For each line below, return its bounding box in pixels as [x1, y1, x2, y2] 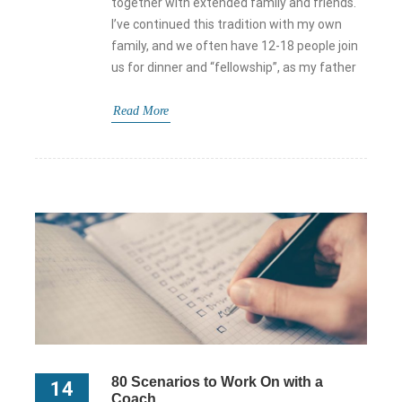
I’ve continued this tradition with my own [111, 16, 342, 31]
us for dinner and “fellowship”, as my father [111, 59, 356, 74]
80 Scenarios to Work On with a [111, 374, 323, 390]
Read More [113, 103, 169, 118]
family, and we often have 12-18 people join [111, 38, 358, 53]
